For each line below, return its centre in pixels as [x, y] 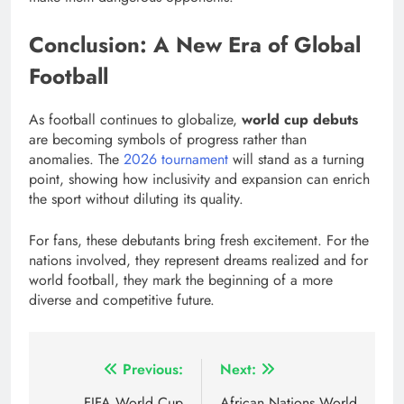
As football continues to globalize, [135, 120]
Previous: [153, 370]
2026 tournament [176, 160]
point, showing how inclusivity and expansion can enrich [199, 179]
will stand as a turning [296, 160]
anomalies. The [76, 160]
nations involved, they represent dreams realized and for [198, 261]
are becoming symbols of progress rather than [168, 140]
